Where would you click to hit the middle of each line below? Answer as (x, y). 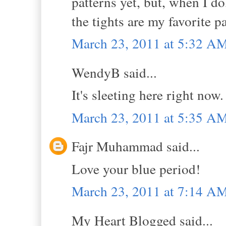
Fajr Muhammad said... (136, 146)
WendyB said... (114, 72)
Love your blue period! (136, 168)
